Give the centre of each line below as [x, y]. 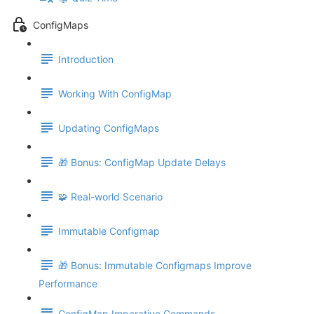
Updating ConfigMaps [109, 128]
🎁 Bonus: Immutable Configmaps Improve [155, 266]
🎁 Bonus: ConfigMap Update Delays [142, 163]
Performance [68, 284]
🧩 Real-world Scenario [110, 197]
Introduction [86, 60]
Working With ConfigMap [115, 94]
